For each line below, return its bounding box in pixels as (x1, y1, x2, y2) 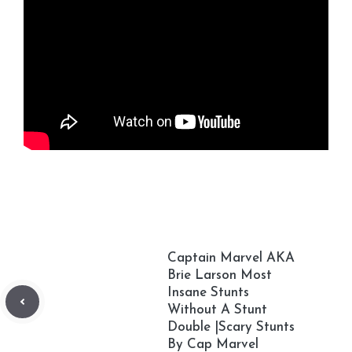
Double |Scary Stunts (167, 321, 295, 334)
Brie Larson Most (167, 269, 272, 282)
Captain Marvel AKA (167, 251, 295, 265)
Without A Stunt (167, 303, 267, 317)
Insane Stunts (167, 286, 249, 299)
